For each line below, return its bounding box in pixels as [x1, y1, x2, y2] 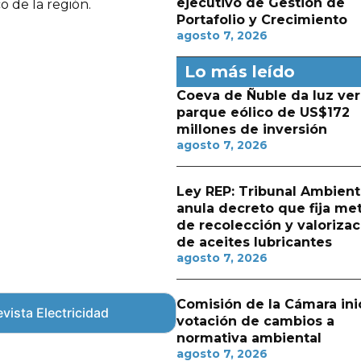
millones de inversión [176, 122, 327, 137]
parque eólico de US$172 [176, 105, 350, 120]
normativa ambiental [176, 330, 322, 346]
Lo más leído [184, 62, 295, 81]
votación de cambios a [176, 313, 334, 329]
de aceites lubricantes [176, 234, 332, 250]
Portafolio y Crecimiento [176, 12, 347, 27]
